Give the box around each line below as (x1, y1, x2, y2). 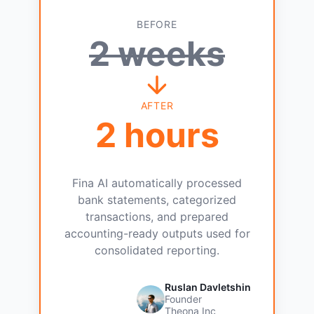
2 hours (95, 114, 219, 156)
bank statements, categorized (78, 193, 236, 207)
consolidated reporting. (95, 243, 219, 258)
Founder (165, 293, 202, 306)
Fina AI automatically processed (72, 176, 242, 191)
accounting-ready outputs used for (64, 226, 250, 241)
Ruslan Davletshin (165, 281, 251, 294)
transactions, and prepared (86, 210, 228, 224)
